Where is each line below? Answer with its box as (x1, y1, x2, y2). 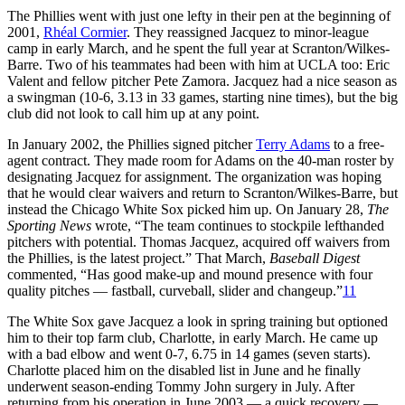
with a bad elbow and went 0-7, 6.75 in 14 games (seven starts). (7, 345, 371, 362)
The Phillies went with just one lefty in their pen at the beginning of (7, 7, 391, 24)
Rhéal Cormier (43, 24, 127, 40)
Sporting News (7, 217, 91, 233)
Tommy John (156, 378, 231, 394)
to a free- (330, 136, 384, 152)
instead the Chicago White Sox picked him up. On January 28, (7, 201, 367, 217)
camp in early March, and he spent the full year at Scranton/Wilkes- (7, 40, 390, 56)
